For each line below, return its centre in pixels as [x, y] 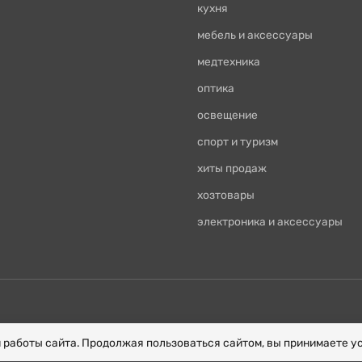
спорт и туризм [237, 141]
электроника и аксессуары [269, 221]
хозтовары [225, 194]
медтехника [228, 61]
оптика [215, 88]
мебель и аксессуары [255, 34]
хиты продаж [232, 168]
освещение [227, 114]
